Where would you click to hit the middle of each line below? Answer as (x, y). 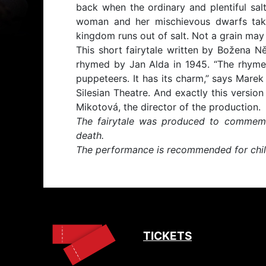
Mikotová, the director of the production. (168, 107)
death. (90, 135)
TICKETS (167, 236)
